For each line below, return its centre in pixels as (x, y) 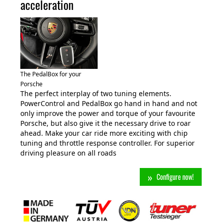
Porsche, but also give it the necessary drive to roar (106, 123)
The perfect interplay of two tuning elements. (96, 94)
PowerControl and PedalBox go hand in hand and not (109, 104)
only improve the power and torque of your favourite (108, 113)
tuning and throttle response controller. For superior (108, 143)
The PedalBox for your (51, 74)
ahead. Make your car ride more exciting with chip (104, 133)
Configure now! (175, 177)
